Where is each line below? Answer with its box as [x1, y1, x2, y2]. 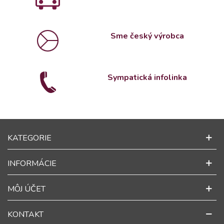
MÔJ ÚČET [7, 183, 45, 194]
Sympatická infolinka [107, 72, 187, 83]
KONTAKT [7, 209, 43, 220]
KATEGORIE [7, 132, 51, 143]
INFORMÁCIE [7, 158, 56, 169]
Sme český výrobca [110, 30, 184, 41]
